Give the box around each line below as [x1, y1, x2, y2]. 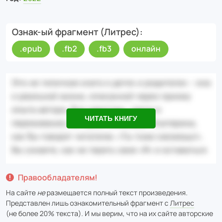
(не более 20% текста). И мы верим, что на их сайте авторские [6, 208, 213, 218]
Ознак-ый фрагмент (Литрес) [12, 25, 140, 38]
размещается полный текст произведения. [45, 187, 188, 197]
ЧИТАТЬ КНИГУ [85, 114, 137, 122]
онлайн [131, 43, 161, 54]
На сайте [6, 187, 37, 197]
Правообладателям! [18, 171, 98, 183]
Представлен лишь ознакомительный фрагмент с [6, 198, 170, 208]
